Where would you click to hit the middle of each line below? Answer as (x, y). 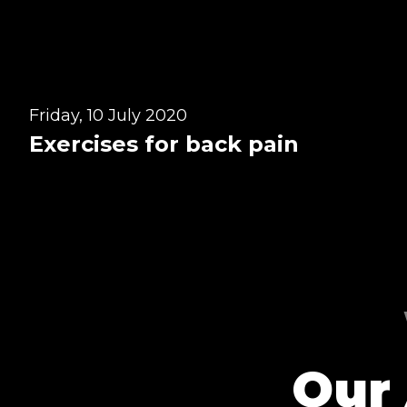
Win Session (115, 25)
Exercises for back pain (164, 144)
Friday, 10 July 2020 (108, 115)
